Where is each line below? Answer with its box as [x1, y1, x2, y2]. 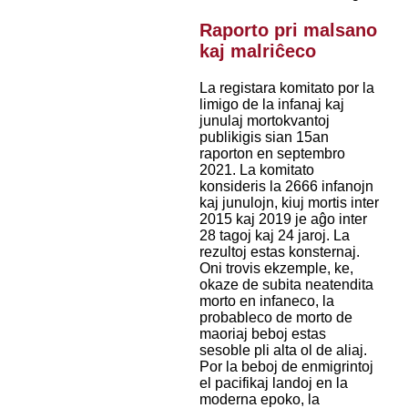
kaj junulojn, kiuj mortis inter [199, 195, 379, 211]
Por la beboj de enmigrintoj [199, 359, 373, 375]
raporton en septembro [199, 146, 345, 162]
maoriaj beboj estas [199, 326, 326, 342]
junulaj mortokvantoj [199, 113, 330, 129]
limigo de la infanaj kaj [199, 97, 344, 113]
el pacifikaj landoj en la [199, 375, 348, 392]
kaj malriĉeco [199, 41, 316, 62]
